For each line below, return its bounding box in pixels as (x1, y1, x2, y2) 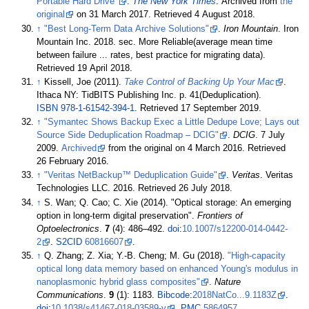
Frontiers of (197, 210, 243, 221)
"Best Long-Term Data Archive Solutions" (44, 23, 210, 34)
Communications (37, 290, 104, 300)
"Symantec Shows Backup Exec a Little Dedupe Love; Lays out (44, 117, 300, 128)
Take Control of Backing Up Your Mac (124, 77, 275, 87)
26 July (179, 183, 208, 194)
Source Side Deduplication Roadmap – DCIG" (37, 130, 219, 141)
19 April (77, 63, 108, 73)
